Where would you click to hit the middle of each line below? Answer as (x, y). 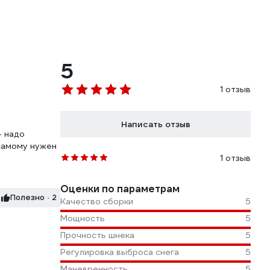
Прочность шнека (97, 235)
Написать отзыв (155, 124)
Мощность (83, 218)
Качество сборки (97, 202)
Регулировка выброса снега (120, 252)
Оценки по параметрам (120, 189)
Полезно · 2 (52, 198)
